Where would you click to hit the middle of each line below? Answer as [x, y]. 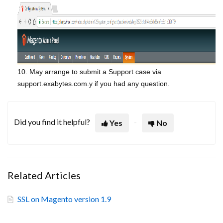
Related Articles [44, 175]
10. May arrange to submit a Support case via [89, 72]
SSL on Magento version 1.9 [64, 199]
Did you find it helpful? [52, 122]
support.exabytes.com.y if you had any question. [94, 84]
